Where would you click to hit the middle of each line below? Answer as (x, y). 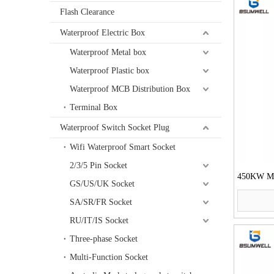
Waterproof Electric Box (102, 33)
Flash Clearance (87, 12)
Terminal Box (94, 108)
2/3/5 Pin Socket (98, 166)
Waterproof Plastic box (109, 71)
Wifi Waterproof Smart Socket (123, 147)
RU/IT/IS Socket (99, 221)
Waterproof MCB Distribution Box (130, 89)
